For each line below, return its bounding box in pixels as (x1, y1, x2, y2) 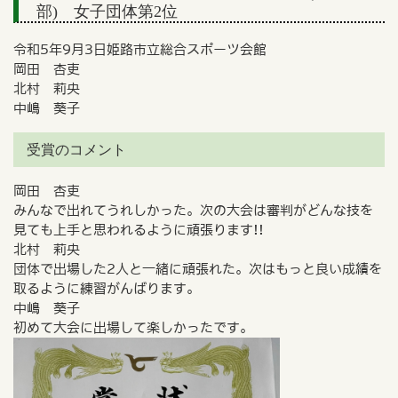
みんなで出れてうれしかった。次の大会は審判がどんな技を (12, 203, 373, 217)
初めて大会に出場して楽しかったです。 (12, 320, 253, 334)
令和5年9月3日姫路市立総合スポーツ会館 (12, 42, 280, 56)
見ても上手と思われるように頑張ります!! (12, 222, 264, 236)
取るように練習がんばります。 (12, 281, 200, 295)
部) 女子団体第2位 (36, 3, 178, 21)
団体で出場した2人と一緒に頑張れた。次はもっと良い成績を (12, 261, 382, 275)
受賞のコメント (26, 141, 126, 157)
